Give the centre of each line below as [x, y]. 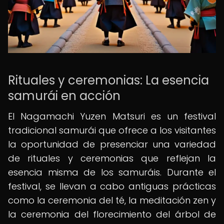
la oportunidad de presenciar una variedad [112, 144]
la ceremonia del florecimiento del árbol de [112, 214]
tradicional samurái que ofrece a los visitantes [112, 130]
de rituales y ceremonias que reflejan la [112, 158]
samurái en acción [64, 96]
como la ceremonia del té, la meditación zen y [112, 200]
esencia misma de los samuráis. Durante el [112, 172]
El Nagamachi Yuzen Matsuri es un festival [112, 116]
